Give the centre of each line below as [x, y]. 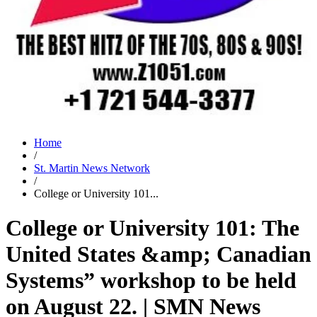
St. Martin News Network [92, 168]
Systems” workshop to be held [151, 281]
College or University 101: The [152, 228]
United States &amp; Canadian [158, 254]
